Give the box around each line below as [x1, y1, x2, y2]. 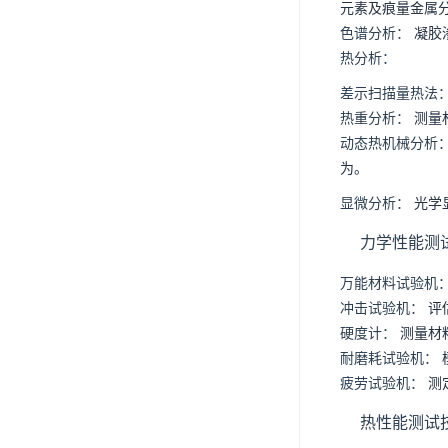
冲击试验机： [340, 298, 424, 317]
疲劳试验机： [340, 373, 424, 392]
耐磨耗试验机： [340, 348, 438, 367]
